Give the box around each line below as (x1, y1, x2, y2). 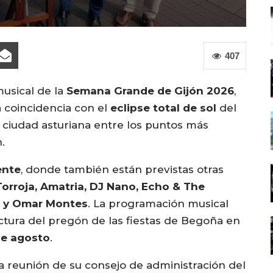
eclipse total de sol (110, 102, 216, 114)
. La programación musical (88, 197, 229, 210)
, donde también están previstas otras (21, 163, 224, 175)
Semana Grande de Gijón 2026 (66, 85, 234, 97)
